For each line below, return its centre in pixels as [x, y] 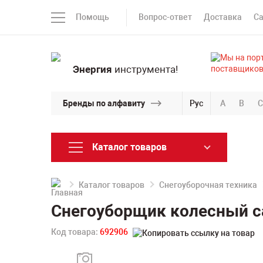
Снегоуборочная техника [208, 185]
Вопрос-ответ [165, 17]
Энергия [92, 69]
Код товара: [75, 232]
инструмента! [145, 69]
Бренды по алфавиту [104, 103]
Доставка [223, 17]
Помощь [92, 17]
